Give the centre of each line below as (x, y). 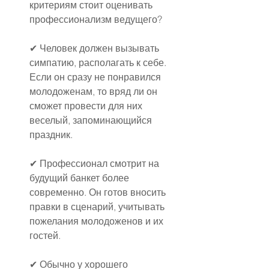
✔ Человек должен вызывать (95, 48)
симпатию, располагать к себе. (99, 62)
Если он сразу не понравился (96, 77)
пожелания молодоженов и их (98, 221)
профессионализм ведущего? (96, 19)
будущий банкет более (80, 177)
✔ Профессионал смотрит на (95, 163)
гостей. (45, 235)
